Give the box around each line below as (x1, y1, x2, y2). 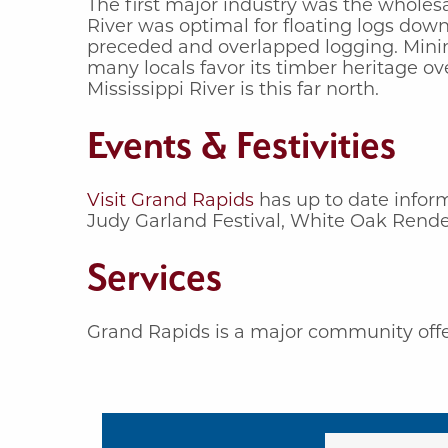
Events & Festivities (87, 121, 396, 167)
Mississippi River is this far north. (87, 77, 379, 100)
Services (87, 253, 222, 299)
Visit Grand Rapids (87, 188, 254, 211)
